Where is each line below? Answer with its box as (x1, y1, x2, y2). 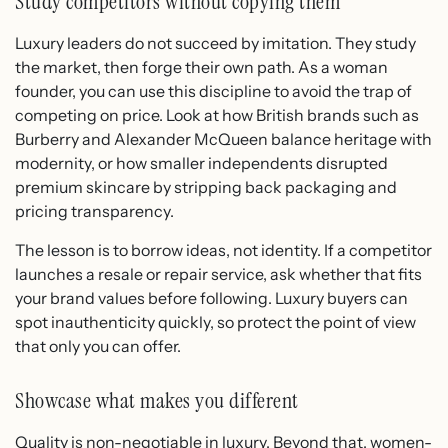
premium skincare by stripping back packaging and (15, 177, 397, 198)
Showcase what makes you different (15, 385, 299, 415)
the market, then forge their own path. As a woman (15, 57, 388, 78)
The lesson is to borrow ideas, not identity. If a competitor (15, 239, 432, 260)
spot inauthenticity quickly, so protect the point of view (15, 311, 416, 332)
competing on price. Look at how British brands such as (15, 105, 419, 126)
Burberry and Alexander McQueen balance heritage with (15, 129, 432, 150)
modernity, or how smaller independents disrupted (15, 153, 388, 174)
